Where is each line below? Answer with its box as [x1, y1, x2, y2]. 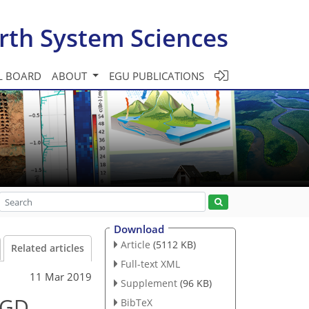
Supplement [120, 276, 177, 290]
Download [114, 222, 164, 236]
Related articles [11, 242, 84, 255]
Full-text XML [120, 257, 180, 270]
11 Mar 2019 [30, 269, 92, 283]
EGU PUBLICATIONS [109, 68, 204, 83]
